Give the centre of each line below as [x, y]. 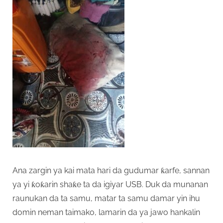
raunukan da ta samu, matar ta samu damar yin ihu [106, 198]
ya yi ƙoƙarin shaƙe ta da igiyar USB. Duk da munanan [110, 184]
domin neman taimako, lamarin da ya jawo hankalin [106, 212]
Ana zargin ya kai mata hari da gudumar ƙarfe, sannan [111, 170]
